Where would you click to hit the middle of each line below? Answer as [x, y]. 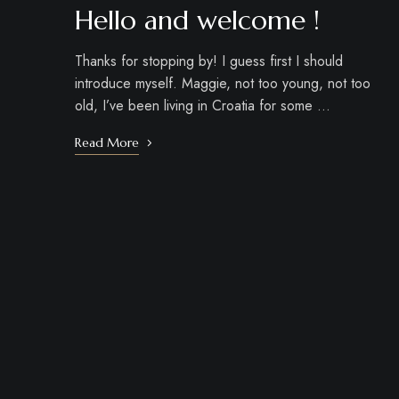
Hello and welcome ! [197, 20]
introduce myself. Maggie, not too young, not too [223, 83]
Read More [107, 142]
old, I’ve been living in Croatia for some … [203, 105]
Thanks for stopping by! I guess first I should [209, 61]
